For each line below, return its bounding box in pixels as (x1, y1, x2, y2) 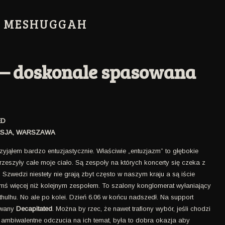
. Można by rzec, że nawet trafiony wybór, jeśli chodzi (52, 204, 210, 212)
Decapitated (16, 204, 52, 212)
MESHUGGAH (4, 16, 87, 32)
